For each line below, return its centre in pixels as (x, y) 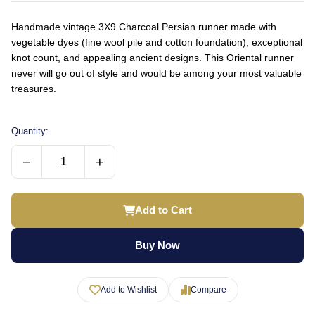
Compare (208, 290)
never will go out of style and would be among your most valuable (156, 73)
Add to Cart (163, 210)
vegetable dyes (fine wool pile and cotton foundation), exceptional (157, 42)
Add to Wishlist (128, 290)
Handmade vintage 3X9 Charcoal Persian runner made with (144, 27)
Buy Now (157, 245)
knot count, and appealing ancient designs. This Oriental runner (153, 58)
